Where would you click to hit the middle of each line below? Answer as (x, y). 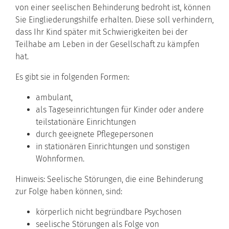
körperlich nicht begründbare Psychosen (109, 212)
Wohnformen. (60, 158)
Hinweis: (31, 179)
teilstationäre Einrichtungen (86, 122)
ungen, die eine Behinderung (151, 179)
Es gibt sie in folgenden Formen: (72, 77)
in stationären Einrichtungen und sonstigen (113, 146)
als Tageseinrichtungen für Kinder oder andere (120, 109)
